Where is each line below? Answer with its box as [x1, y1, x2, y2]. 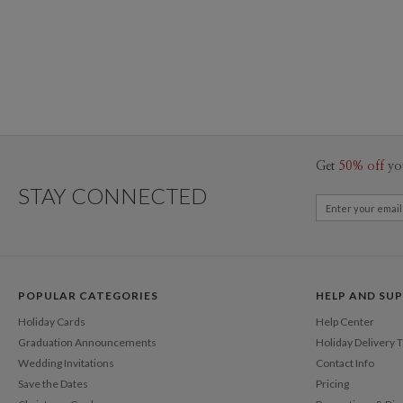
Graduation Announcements [18, 335, 157, 349]
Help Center [316, 314, 374, 328]
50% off [338, 160, 384, 173]
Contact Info [316, 355, 374, 370]
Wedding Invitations [18, 355, 114, 370]
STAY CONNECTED [18, 183, 207, 209]
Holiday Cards [18, 314, 85, 328]
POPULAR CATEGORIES [18, 289, 158, 302]
